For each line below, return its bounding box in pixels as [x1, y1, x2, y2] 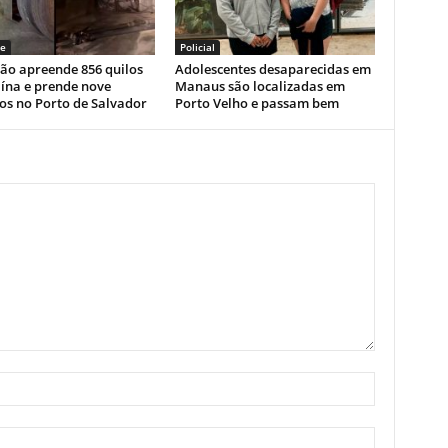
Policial [179, 40, 215, 54]
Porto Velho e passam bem [174, 94, 339, 112]
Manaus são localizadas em [174, 77, 345, 95]
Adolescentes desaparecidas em [174, 60, 371, 78]
